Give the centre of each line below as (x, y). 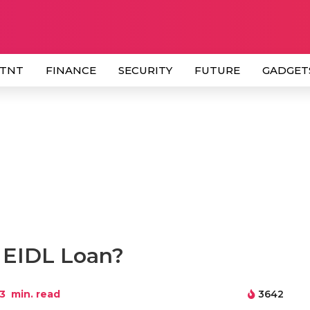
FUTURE (217, 70)
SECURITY (145, 70)
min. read (34, 294)
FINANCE (71, 70)
